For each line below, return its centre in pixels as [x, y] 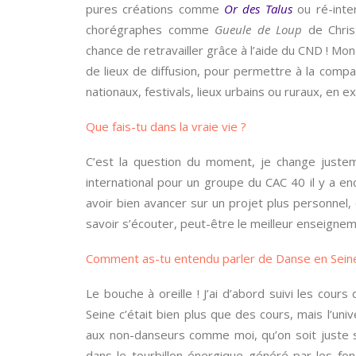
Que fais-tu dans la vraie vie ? [166, 126]
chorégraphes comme [151, 29]
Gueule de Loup [259, 29]
